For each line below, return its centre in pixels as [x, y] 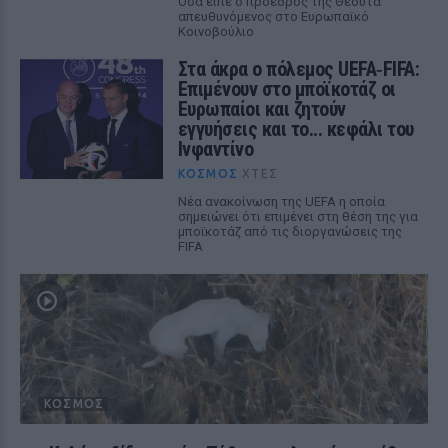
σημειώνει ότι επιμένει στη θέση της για [297, 216]
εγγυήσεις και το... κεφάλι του [295, 129]
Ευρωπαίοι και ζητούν [261, 109]
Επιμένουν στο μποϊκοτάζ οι [286, 89]
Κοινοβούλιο [215, 31]
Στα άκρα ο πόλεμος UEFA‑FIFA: [298, 69]
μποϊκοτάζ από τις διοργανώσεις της [289, 231]
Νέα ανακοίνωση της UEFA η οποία [281, 201]
